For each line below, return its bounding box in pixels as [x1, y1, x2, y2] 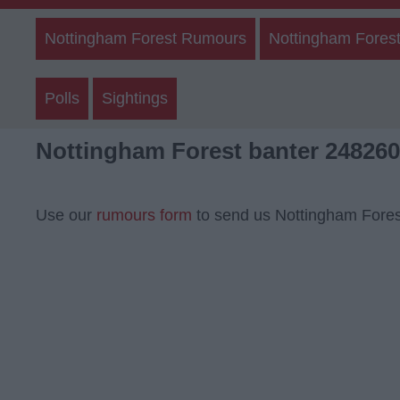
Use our [36, 206, 96, 224]
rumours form [96, 206, 192, 224]
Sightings [102, 89, 168, 107]
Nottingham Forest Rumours [45, 29, 246, 47]
